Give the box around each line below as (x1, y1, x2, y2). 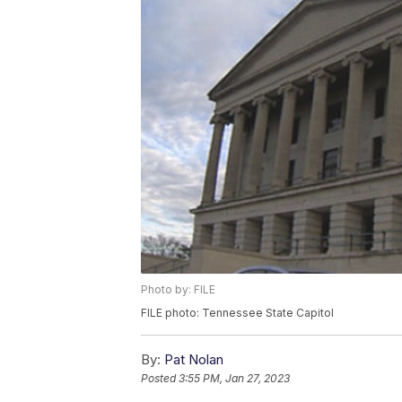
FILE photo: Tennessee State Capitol (141, 306, 334, 320)
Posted (141, 371, 179, 386)
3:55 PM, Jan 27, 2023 (179, 371, 290, 386)
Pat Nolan (164, 351, 223, 369)
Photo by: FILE (141, 283, 215, 297)
